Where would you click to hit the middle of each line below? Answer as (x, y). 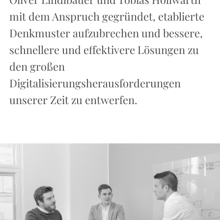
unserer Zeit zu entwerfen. (73, 100)
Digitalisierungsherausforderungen (95, 83)
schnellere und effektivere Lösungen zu (104, 50)
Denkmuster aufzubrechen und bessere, (106, 33)
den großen (37, 67)
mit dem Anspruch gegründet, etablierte (107, 16)
